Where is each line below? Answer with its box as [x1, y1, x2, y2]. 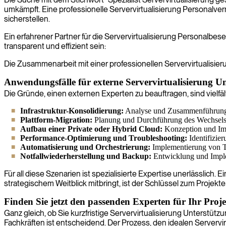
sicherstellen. [4, 14, 50, 24]
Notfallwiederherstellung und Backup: [20, 151, 151, 160]
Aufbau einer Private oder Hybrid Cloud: [20, 124, 162, 133]
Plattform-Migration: [20, 115, 92, 124]
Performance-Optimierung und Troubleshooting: [20, 133, 187, 142]
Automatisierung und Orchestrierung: [20, 142, 150, 151]
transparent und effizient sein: [4, 41, 106, 51]
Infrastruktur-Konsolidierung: [20, 106, 124, 115]
